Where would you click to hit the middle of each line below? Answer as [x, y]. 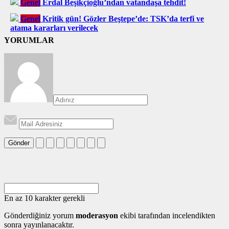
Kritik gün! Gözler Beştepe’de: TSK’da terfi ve [123, 18]
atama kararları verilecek [54, 28]
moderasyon [97, 215]
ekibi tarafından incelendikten [167, 215]
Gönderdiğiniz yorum [40, 215]
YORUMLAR [29, 40]
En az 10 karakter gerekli [44, 198]
